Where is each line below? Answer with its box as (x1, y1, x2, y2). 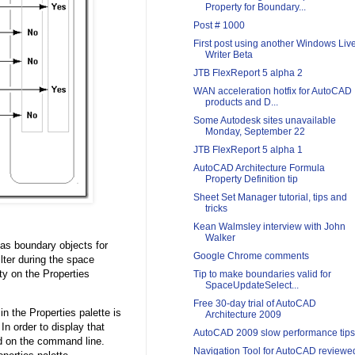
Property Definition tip (204, 174, 298, 185)
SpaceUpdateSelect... (204, 280, 299, 292)
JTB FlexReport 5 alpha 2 (193, 67, 303, 79)
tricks (204, 203, 227, 215)
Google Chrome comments (193, 250, 309, 262)
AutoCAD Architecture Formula (193, 162, 325, 174)
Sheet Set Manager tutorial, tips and (193, 192, 347, 204)
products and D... (204, 97, 278, 109)
